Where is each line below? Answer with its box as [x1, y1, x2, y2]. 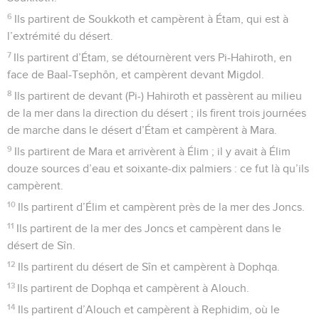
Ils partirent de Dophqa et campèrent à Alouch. [17, 282, 250, 294]
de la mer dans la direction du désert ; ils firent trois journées [7, 107, 306, 119]
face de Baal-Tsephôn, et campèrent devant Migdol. [7, 68, 264, 80]
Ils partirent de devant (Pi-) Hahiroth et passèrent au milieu [14, 90, 303, 102]
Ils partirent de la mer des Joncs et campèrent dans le [16, 222, 282, 234]
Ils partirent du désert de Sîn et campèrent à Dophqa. [18, 261, 281, 273]
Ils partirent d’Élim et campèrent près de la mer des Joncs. [18, 201, 305, 213]
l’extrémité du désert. [7, 30, 113, 42]
